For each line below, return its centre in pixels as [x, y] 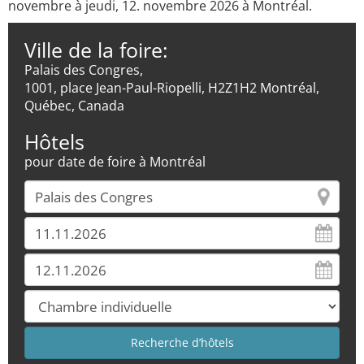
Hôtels [54, 141]
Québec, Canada [74, 106]
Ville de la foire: [96, 50]
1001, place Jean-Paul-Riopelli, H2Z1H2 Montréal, [172, 88]
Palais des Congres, [84, 70]
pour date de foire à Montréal [115, 162]
